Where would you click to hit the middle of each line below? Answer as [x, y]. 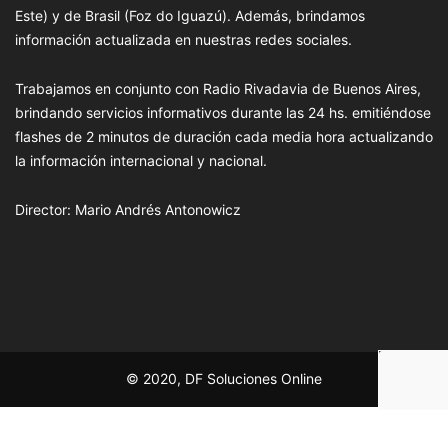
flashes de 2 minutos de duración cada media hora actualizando [224, 137]
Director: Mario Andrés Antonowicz [128, 210]
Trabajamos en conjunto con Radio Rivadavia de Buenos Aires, [218, 89]
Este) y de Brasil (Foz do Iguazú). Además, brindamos [190, 16]
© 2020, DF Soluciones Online [224, 379]
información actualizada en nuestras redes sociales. [183, 40]
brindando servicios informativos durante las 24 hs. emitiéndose [223, 113]
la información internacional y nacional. [141, 161]
